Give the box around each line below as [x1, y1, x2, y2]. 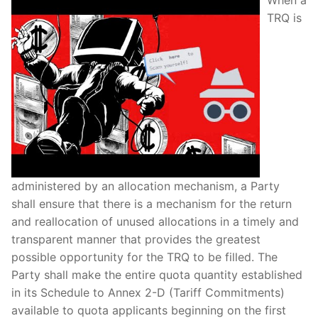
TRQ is [267, 10, 302, 25]
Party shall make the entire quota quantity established [11, 268, 302, 283]
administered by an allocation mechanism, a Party [11, 179, 280, 194]
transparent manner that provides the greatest [11, 232, 261, 247]
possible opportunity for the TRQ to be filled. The [11, 250, 278, 265]
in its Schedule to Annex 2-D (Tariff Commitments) [11, 285, 285, 300]
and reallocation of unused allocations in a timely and [11, 214, 299, 229]
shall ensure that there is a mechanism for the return [11, 197, 292, 212]
